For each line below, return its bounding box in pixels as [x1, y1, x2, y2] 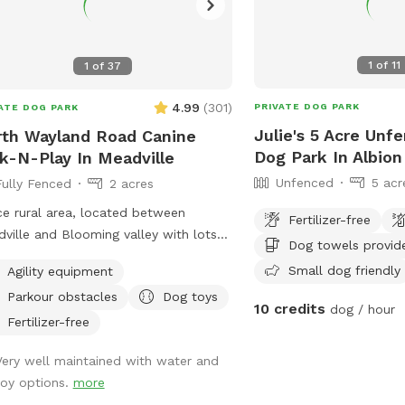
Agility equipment [6, 263, 113, 278]
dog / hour [325, 301, 396, 316]
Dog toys [162, 288, 218, 304]
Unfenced [276, 174, 334, 190]
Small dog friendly [288, 262, 401, 278]
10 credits [254, 299, 326, 317]
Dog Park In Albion [254, 146, 403, 166]
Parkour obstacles [6, 288, 118, 304]
